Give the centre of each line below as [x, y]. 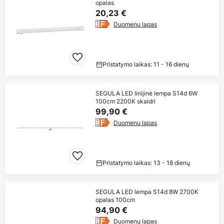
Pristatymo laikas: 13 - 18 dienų [146, 162]
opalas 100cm [115, 199]
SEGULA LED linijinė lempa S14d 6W [146, 93]
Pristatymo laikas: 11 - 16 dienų [146, 64]
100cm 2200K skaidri [125, 101]
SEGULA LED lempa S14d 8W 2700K [147, 191]
